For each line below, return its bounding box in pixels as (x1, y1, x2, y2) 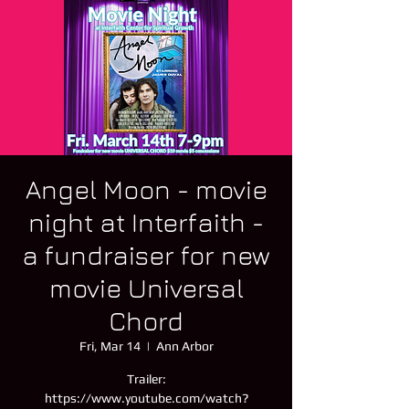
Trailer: (126, 372, 166, 386)
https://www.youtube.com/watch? (44, 391, 248, 405)
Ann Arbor (155, 339, 214, 353)
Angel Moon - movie (25, 174, 267, 204)
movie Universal (48, 273, 244, 303)
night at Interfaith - (28, 207, 264, 237)
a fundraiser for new (22, 240, 270, 270)
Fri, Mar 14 (79, 339, 141, 353)
